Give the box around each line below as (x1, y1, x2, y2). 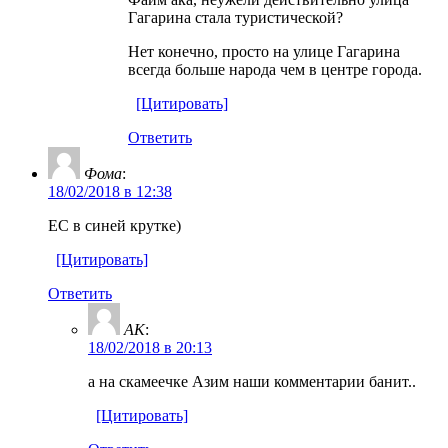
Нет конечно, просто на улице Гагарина (128, 42, 400, 60)
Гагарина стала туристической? (128, 8, 343, 26)
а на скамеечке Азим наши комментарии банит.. (88, 372, 416, 390)
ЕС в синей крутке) (48, 216, 181, 234)
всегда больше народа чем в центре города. (128, 60, 422, 78)
